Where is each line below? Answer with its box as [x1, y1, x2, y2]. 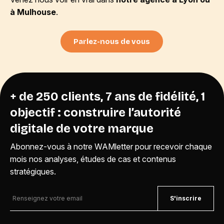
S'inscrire [170, 194, 201, 202]
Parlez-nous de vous [73, 36, 150, 46]
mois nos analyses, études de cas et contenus [10, 153, 176, 164]
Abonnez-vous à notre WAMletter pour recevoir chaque [10, 141, 212, 151]
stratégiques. [10, 166, 56, 176]
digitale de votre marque [10, 121, 153, 135]
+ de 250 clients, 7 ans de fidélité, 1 [10, 89, 205, 103]
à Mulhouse [10, 6, 56, 17]
